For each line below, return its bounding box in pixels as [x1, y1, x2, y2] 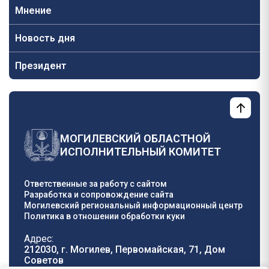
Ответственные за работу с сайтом [24, 179, 167, 189]
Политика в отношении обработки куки [24, 211, 185, 221]
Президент [15, 60, 67, 71]
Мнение [15, 5, 52, 16]
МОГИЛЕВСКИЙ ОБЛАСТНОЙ [60, 132, 211, 145]
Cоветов [24, 255, 64, 266]
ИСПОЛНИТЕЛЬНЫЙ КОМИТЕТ [60, 145, 221, 158]
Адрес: [24, 233, 53, 244]
